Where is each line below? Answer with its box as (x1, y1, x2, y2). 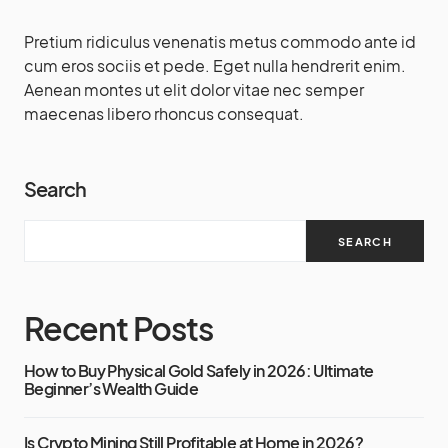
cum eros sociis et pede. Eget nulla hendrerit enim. (24, 55, 406, 76)
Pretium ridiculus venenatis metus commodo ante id (24, 31, 416, 52)
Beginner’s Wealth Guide (24, 378, 199, 399)
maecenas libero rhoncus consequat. (24, 103, 304, 124)
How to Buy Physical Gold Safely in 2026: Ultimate (24, 360, 374, 381)
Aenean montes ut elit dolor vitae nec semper (24, 79, 364, 100)
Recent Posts (24, 308, 213, 348)
